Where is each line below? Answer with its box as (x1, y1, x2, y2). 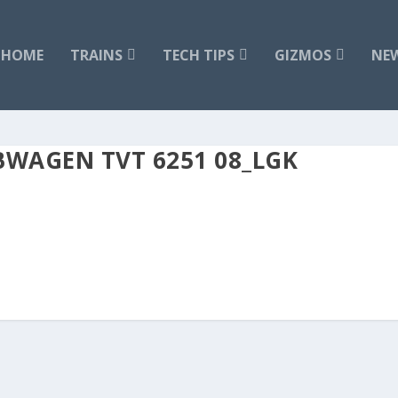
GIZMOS (275, 45, 331, 65)
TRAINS (70, 45, 123, 65)
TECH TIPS (163, 45, 235, 65)
